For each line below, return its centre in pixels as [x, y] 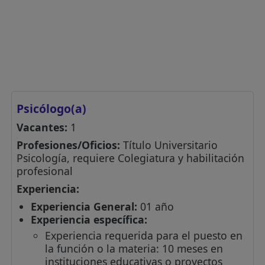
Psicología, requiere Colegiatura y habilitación [131, 158]
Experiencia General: [84, 206]
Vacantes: [42, 127]
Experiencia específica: [89, 219]
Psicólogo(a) [52, 108]
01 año [156, 206]
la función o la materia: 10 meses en [134, 248]
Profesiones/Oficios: [69, 145]
